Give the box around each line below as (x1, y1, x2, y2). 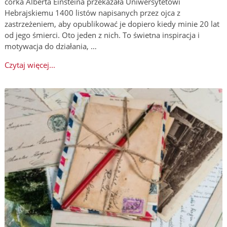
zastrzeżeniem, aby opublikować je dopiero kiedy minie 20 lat (4, 18, 219, 29)
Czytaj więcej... (4, 59, 55, 70)
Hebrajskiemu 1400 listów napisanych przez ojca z (4, 7, 180, 18)
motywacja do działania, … (4, 41, 97, 51)
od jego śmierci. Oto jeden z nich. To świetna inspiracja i (4, 29, 200, 40)
